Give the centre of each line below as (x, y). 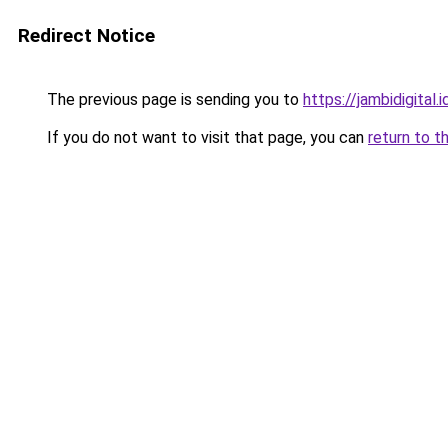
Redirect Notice (86, 35)
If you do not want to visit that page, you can (205, 137)
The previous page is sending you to (173, 99)
